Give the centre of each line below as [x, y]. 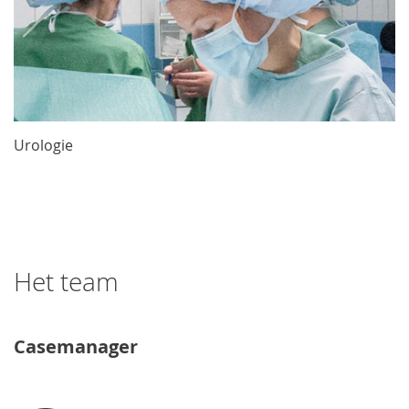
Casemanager [76, 346]
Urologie [43, 145]
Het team [66, 281]
